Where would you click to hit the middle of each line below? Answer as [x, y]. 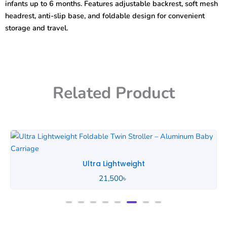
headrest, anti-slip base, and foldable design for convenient [105, 16]
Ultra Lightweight [113, 164]
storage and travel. [36, 28]
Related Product [113, 93]
